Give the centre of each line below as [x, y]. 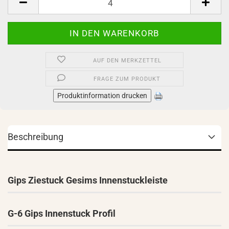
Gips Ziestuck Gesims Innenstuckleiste [88, 180]
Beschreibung [36, 137]
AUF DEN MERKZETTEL [127, 61]
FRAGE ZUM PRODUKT [127, 79]
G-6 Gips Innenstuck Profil [62, 213]
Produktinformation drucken [102, 96]
